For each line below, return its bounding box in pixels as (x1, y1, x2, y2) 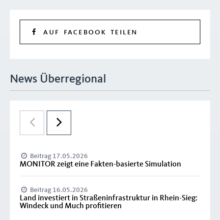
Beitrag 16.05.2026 (28, 186, 88, 193)
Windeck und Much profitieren (20, 202, 122, 210)
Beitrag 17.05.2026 (28, 152, 88, 160)
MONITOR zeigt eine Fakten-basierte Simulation (20, 160, 181, 168)
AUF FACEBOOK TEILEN (39, 28, 138, 36)
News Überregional (10, 73, 106, 85)
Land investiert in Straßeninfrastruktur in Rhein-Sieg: (20, 194, 197, 202)
